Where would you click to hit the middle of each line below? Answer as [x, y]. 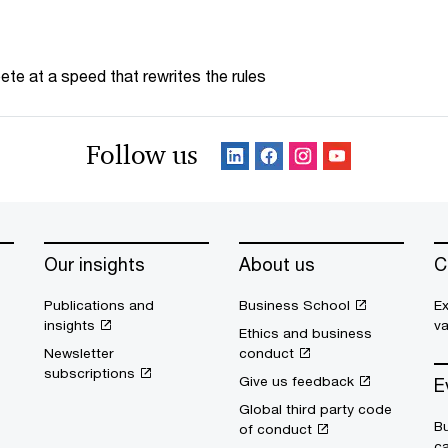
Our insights [94, 264]
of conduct [275, 429]
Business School [294, 305]
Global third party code [315, 409]
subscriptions [89, 373]
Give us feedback [296, 381]
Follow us [142, 155]
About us [277, 264]
